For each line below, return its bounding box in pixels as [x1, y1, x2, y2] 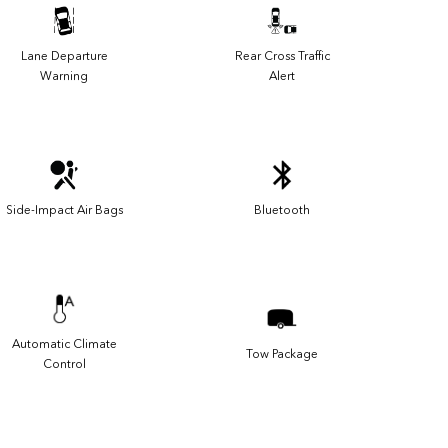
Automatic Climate [11, 337, 117, 352]
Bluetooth [254, 203, 310, 218]
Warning [40, 69, 88, 84]
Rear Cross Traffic [234, 49, 330, 64]
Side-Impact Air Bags [5, 203, 123, 218]
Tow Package [246, 347, 318, 362]
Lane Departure [20, 49, 108, 64]
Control [42, 357, 86, 372]
